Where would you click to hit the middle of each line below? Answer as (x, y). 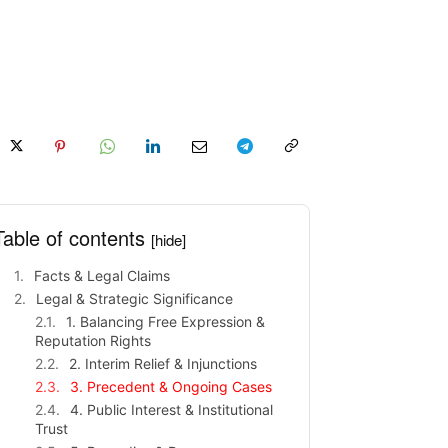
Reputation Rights (93, 340)
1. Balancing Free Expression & (165, 321)
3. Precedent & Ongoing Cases (171, 386)
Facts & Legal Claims (102, 275)
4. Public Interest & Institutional (171, 409)
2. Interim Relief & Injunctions (163, 363)
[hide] (168, 239)
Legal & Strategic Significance (134, 298)
